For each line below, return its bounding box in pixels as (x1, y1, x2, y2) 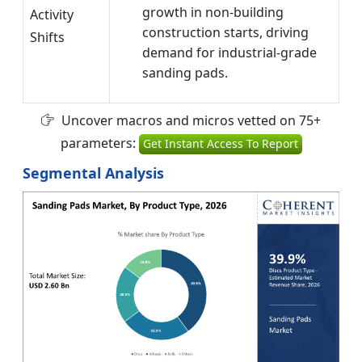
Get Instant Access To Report (142, 135, 298, 151)
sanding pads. (142, 63, 228, 82)
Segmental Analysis (23, 162, 164, 183)
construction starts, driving (142, 23, 309, 41)
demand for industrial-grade (142, 43, 317, 61)
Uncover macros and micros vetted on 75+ (58, 111, 321, 129)
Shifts (30, 27, 65, 46)
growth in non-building (142, 2, 284, 21)
